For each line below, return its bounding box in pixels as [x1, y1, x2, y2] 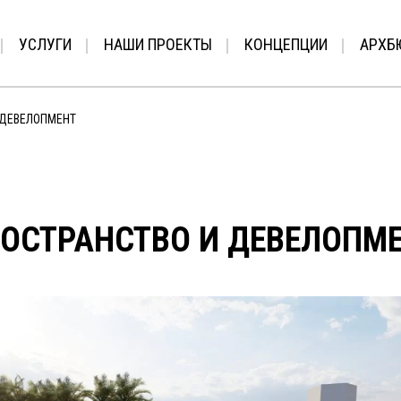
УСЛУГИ [18, 34, 72, 54]
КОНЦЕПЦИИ [243, 34, 328, 54]
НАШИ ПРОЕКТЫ [103, 34, 212, 54]
